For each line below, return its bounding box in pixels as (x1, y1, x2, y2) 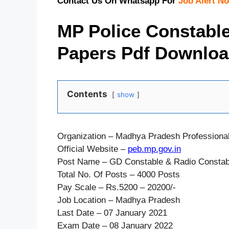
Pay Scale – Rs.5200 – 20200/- (57, 182, 176, 193)
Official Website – (57, 144, 128, 154)
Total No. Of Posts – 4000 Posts (57, 170, 180, 180)
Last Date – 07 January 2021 (57, 208, 167, 218)
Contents (67, 89, 107, 100)
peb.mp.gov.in (128, 144, 181, 154)
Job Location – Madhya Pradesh (57, 195, 180, 205)
